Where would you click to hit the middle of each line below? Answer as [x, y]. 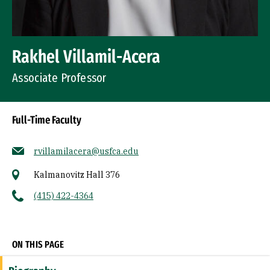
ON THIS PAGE [38, 244]
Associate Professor [59, 78]
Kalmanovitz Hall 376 [77, 175]
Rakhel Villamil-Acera [86, 57]
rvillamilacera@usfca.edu [86, 151]
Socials [27, 219]
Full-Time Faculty [47, 120]
